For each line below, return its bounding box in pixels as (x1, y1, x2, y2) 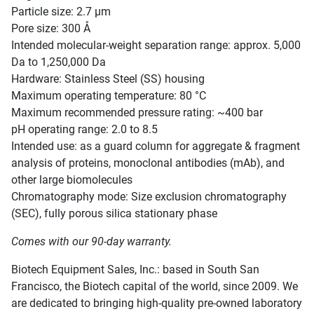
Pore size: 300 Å (11, 22, 90, 36)
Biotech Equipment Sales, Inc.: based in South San (11, 263, 259, 277)
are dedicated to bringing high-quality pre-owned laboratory (11, 296, 302, 310)
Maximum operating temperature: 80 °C (11, 89, 206, 103)
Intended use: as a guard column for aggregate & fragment (11, 139, 300, 153)
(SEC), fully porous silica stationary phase (11, 207, 217, 221)
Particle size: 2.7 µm (11, 5, 111, 19)
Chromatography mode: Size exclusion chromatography (11, 190, 287, 204)
